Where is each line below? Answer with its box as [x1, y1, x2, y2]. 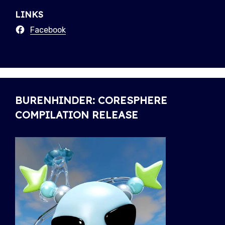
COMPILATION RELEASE [15, 108, 138, 122]
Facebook [30, 25, 66, 35]
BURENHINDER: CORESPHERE [15, 94, 167, 107]
